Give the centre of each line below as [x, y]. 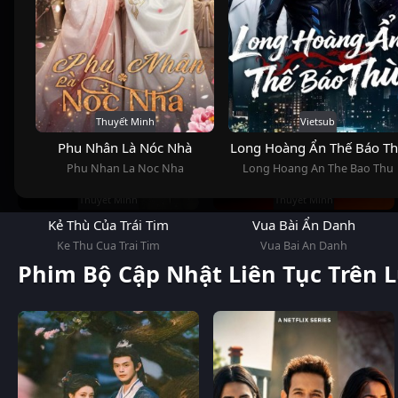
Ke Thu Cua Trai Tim [108, 246]
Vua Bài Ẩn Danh [304, 225]
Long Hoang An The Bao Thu [318, 168]
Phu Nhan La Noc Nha [125, 168]
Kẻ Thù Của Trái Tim [108, 225]
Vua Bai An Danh [304, 246]
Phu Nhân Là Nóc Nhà [125, 147]
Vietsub [318, 122]
